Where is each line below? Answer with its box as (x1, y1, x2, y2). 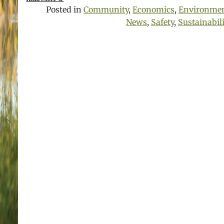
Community (83, 4, 128, 14)
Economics (132, 4, 174, 14)
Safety (151, 17, 174, 27)
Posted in (46, 4, 83, 14)
